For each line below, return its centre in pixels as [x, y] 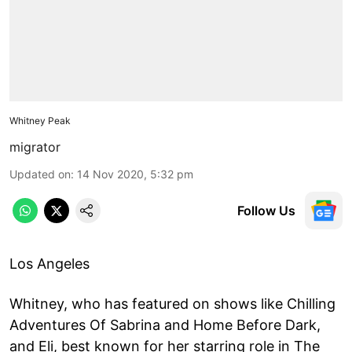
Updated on [40, 174]
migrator [35, 147]
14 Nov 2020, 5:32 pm [135, 174]
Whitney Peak [40, 120]
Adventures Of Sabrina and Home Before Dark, [165, 324]
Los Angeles [49, 263]
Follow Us [266, 210]
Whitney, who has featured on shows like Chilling [172, 303]
